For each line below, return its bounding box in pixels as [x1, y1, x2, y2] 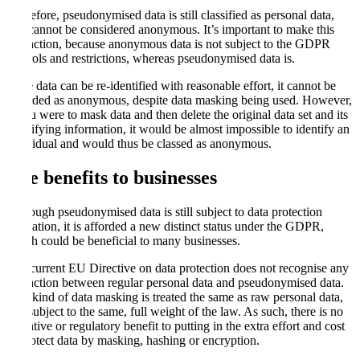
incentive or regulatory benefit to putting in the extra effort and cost [6, 319, 345, 333]
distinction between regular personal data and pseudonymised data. [6, 276, 344, 290]
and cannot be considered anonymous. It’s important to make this [6, 22, 334, 37]
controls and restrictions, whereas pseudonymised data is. [6, 51, 295, 66]
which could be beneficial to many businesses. [6, 234, 240, 248]
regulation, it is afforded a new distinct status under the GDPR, [6, 219, 324, 234]
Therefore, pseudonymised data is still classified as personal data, [6, 8, 334, 22]
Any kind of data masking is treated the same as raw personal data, [6, 290, 343, 305]
